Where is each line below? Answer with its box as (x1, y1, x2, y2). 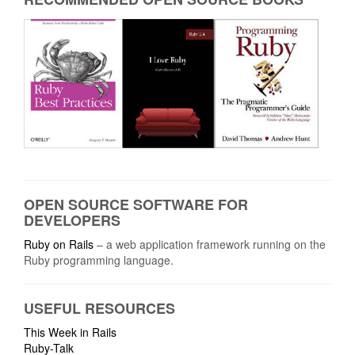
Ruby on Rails (24, 236, 94, 253)
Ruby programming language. (24, 252, 174, 269)
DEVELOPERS (24, 210, 120, 231)
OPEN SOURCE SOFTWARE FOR (24, 194, 248, 216)
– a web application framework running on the (94, 236, 326, 253)
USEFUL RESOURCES (24, 298, 175, 319)
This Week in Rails (24, 324, 116, 341)
